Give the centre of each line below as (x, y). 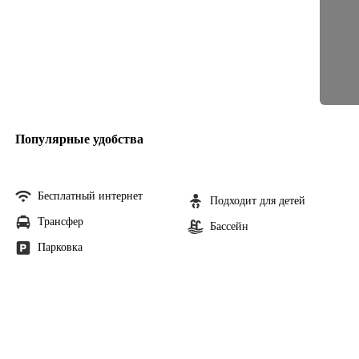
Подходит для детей (258, 201)
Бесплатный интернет (90, 196)
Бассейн (229, 226)
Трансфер (60, 222)
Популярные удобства (79, 139)
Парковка (60, 247)
